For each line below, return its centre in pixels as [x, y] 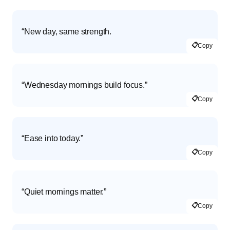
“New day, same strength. [67, 31]
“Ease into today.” [53, 138]
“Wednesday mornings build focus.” [84, 85]
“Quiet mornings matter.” [64, 191]
